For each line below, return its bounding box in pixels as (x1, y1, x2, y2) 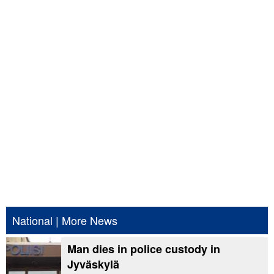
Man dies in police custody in (67, 241, 220, 257)
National (12, 212, 53, 229)
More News (62, 212, 117, 229)
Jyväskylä (67, 256, 119, 273)
